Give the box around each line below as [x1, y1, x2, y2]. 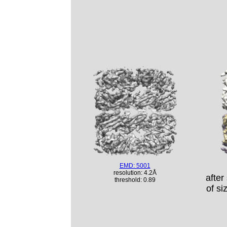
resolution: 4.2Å [113, 169, 157, 176]
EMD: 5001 [119, 162, 150, 169]
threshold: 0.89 [114, 176, 156, 183]
